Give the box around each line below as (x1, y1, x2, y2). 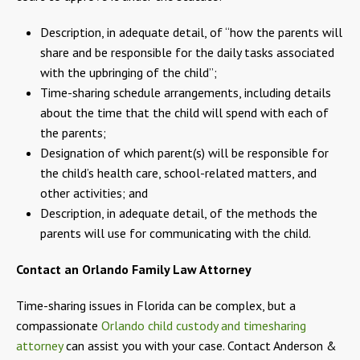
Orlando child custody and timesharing (101, 317, 306, 333)
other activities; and (40, 184, 148, 201)
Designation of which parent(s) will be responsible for (40, 144, 329, 161)
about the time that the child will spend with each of (40, 104, 329, 121)
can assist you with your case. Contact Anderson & (63, 337, 337, 354)
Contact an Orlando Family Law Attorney (16, 260, 251, 277)
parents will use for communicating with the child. (40, 224, 311, 241)
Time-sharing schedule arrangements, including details (40, 84, 331, 100)
